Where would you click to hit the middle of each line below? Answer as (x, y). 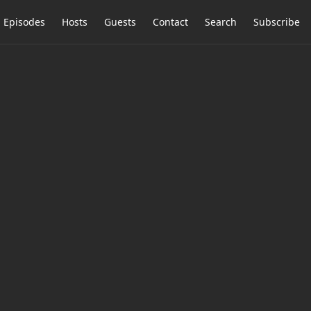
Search (221, 22)
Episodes (24, 22)
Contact (170, 22)
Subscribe (277, 22)
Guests (120, 22)
